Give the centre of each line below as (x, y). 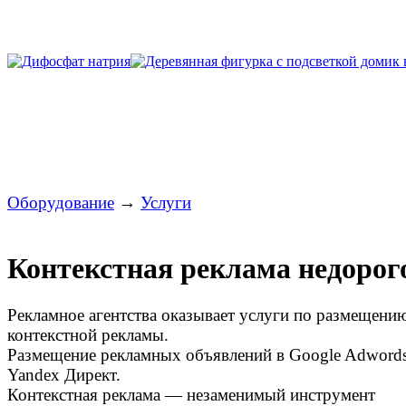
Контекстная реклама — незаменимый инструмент (191, 394)
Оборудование (61, 203)
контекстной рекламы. (88, 334)
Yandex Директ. (64, 374)
